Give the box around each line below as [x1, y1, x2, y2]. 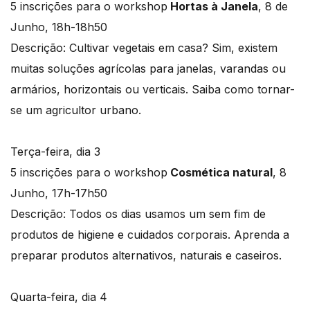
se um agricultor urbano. [10, 103, 141, 118]
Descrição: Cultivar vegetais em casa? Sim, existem [10, 41, 277, 55]
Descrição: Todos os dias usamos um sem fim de [10, 207, 266, 221]
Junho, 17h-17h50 [10, 186, 107, 201]
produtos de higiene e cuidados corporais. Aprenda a [10, 228, 289, 242]
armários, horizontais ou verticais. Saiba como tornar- [10, 82, 295, 97]
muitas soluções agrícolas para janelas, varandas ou [10, 62, 286, 76]
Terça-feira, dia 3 [10, 145, 100, 159]
